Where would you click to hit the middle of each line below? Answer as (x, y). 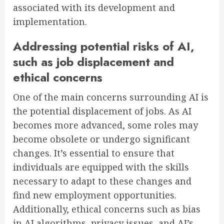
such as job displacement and (93, 62)
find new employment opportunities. (95, 195)
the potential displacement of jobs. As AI (102, 111)
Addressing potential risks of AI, (104, 46)
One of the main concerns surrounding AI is (111, 97)
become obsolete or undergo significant (101, 139)
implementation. (50, 22)
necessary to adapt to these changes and (102, 181)
